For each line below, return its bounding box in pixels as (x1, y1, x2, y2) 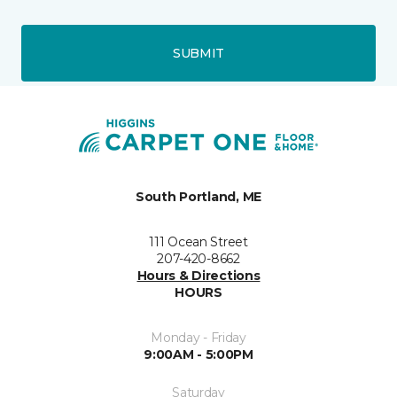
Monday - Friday (151, 330, 246, 346)
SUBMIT (172, 44, 225, 61)
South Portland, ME (136, 189, 261, 206)
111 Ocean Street (149, 234, 248, 251)
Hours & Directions (136, 268, 261, 284)
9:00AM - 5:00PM (144, 346, 253, 363)
